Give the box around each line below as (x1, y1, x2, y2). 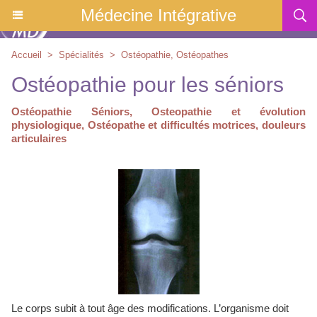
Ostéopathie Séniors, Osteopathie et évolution (11, 105, 306, 117)
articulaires (11, 132, 67, 144)
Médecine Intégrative (81, 6, 236, 25)
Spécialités (59, 50, 104, 60)
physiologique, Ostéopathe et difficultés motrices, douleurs (11, 119, 306, 131)
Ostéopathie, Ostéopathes (121, 50, 229, 60)
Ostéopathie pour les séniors (11, 73, 284, 96)
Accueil (11, 50, 42, 60)
